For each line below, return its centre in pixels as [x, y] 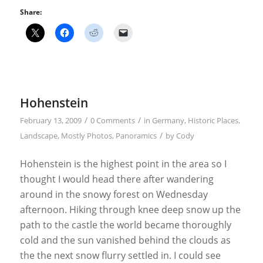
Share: [31, 12]
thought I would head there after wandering [117, 179]
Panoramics [136, 136]
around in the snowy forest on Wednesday [114, 195]
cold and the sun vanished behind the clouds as [125, 240]
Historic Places [213, 121]
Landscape [38, 136]
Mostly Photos [86, 136]
